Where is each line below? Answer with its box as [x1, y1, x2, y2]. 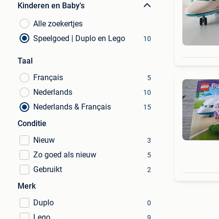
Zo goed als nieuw [33, 150, 96, 159]
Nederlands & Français [33, 102, 111, 111]
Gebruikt [33, 165, 62, 174]
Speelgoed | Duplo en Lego [33, 34, 125, 43]
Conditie [18, 119, 46, 128]
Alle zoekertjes [33, 19, 83, 28]
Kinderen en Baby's [18, 1, 85, 10]
